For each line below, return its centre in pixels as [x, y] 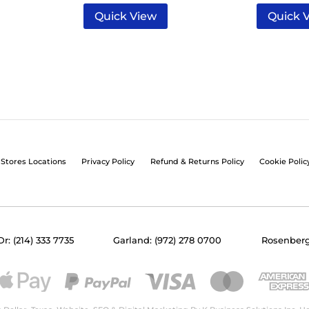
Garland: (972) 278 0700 [168, 240]
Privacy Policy [108, 162]
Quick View [126, 17]
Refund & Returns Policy [197, 162]
